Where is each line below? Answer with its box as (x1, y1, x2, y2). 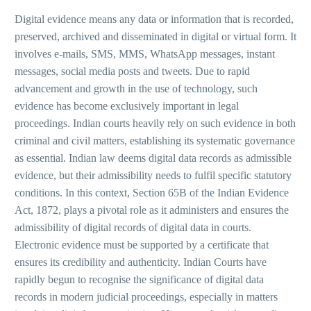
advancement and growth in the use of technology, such (15, 82, 258, 94)
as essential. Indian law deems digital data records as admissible (15, 151, 292, 164)
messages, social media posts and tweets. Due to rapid (15, 65, 250, 77)
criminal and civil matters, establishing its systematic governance (15, 134, 295, 146)
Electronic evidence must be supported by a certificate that (15, 238, 269, 251)
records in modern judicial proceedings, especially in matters (15, 290, 278, 303)
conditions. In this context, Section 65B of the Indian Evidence (15, 186, 289, 199)
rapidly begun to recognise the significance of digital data (15, 273, 264, 285)
